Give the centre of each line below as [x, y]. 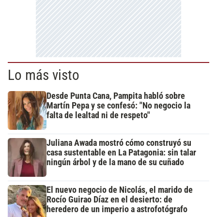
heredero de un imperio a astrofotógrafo [117, 209]
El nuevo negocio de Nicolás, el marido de [120, 190]
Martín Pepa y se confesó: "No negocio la [118, 106]
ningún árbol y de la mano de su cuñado [115, 162]
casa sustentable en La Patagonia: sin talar [121, 153]
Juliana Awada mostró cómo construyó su [119, 143]
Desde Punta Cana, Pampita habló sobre [116, 96]
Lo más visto [44, 75]
